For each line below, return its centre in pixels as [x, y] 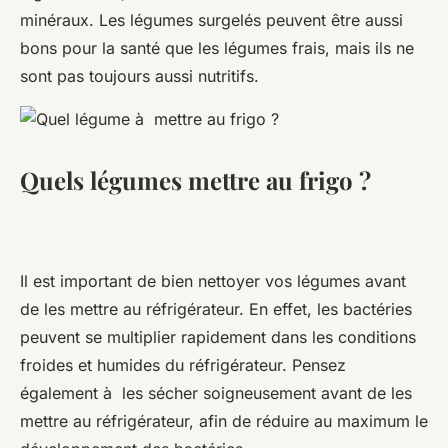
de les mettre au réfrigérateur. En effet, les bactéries [216, 308]
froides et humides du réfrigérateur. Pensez [183, 364]
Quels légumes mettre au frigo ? [195, 179]
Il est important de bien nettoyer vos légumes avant [213, 280]
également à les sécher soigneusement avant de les [216, 392]
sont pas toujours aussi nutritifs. [139, 75]
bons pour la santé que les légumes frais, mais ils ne [217, 47]
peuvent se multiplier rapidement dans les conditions [218, 336]
